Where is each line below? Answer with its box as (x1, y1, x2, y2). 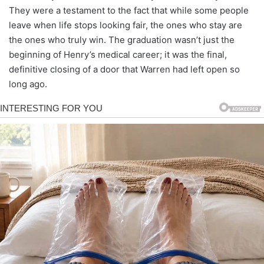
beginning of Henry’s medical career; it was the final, (9, 48, 227, 60)
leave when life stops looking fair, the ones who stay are (9, 19, 242, 31)
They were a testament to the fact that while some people (9, 4, 249, 16)
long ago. (9, 78, 47, 90)
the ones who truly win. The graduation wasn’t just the (9, 34, 235, 45)
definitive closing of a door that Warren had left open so (9, 63, 240, 75)
